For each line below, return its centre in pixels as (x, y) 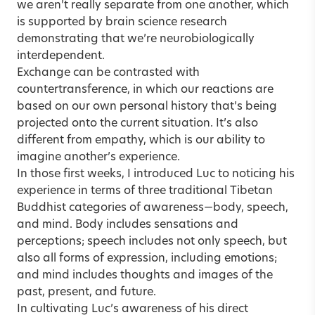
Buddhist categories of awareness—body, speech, (153, 208)
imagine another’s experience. (98, 157)
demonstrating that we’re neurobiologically (136, 39)
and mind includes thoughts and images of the (145, 275)
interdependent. (61, 56)
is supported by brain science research (122, 22)
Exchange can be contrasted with (108, 73)
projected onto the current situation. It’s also (137, 123)
